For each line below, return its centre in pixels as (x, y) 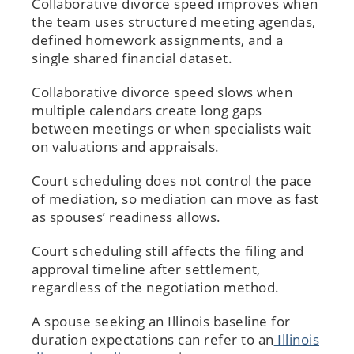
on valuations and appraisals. (126, 146)
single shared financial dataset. (134, 58)
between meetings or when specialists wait (171, 128)
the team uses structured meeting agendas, (174, 21)
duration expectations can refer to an (153, 339)
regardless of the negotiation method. (156, 287)
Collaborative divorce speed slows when (162, 92)
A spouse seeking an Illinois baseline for (161, 321)
